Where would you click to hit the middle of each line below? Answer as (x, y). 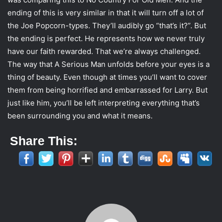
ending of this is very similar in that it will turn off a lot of (106, 13)
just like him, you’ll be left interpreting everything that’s (104, 103)
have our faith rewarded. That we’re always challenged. (104, 52)
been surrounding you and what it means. (80, 116)
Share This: (44, 141)
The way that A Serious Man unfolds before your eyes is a (109, 64)
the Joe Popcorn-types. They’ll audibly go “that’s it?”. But (107, 26)
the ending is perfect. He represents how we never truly (106, 39)
